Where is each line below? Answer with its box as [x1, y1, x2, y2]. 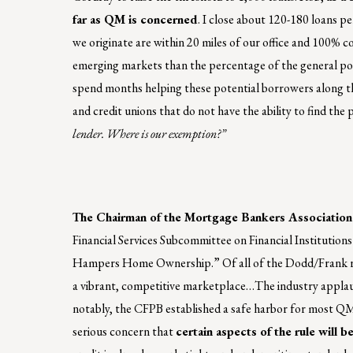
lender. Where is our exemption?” [72, 124, 225, 142]
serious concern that [72, 322, 176, 340]
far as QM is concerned [72, 10, 198, 28]
